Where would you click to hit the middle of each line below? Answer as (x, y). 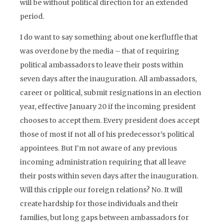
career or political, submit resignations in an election (111, 93)
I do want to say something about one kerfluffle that (109, 37)
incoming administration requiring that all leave (103, 162)
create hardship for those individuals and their (99, 204)
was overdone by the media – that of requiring (100, 51)
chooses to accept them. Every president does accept (110, 120)
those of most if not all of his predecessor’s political (107, 134)
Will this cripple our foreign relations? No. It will (101, 190)
